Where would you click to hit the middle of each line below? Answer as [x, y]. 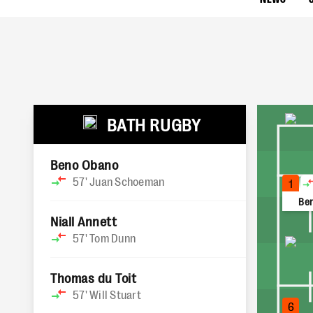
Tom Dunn [112, 238]
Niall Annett [84, 221]
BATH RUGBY [154, 124]
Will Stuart [115, 294]
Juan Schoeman [127, 181]
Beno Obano [85, 164]
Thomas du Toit [94, 277]
